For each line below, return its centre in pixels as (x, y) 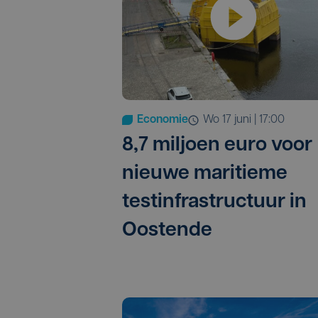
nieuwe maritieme (205, 174)
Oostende (167, 231)
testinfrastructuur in (214, 203)
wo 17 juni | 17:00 (249, 120)
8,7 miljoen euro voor (217, 146)
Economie (163, 120)
